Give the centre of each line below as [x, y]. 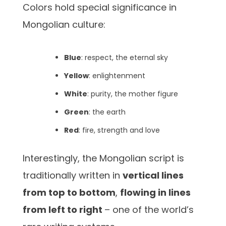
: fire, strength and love [119, 130]
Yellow [76, 75]
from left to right [64, 209]
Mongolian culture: [64, 24]
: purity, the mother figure [133, 94]
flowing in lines [155, 192]
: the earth [107, 112]
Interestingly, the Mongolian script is [103, 158]
